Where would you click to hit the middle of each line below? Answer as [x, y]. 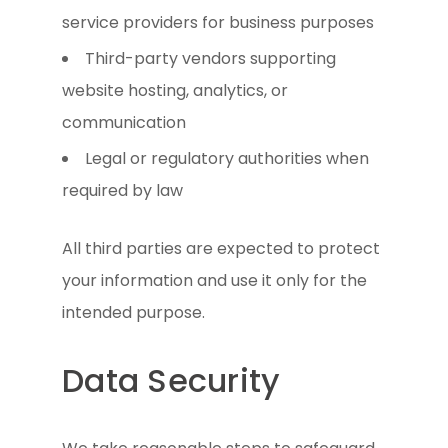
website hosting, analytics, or [175, 90]
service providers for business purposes [218, 22]
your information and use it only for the [215, 280]
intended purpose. [134, 312]
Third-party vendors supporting [211, 58]
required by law [123, 190]
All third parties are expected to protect [221, 248]
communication [124, 122]
